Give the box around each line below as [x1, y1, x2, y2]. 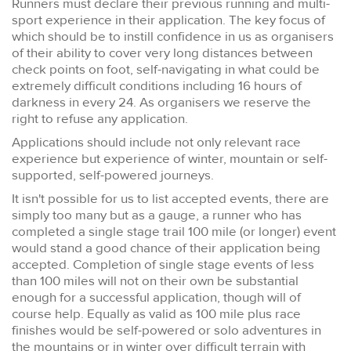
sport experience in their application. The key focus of [12, 12, 325, 29]
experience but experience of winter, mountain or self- [12, 150, 327, 168]
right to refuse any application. [12, 110, 188, 128]
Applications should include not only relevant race [12, 134, 301, 151]
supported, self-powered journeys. [12, 167, 217, 184]
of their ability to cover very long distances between [12, 45, 313, 62]
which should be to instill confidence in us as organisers [12, 28, 334, 45]
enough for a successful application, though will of [12, 289, 301, 306]
